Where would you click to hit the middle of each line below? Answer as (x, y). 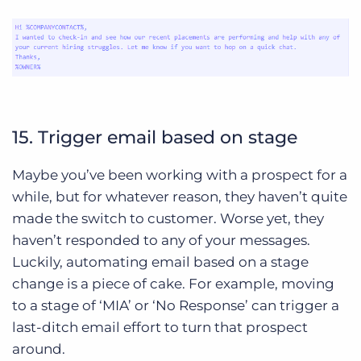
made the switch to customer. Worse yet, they (168, 218)
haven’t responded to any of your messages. (161, 240)
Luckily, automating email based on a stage (160, 261)
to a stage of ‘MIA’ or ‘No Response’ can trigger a (176, 305)
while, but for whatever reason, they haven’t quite (180, 196)
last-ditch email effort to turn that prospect (160, 327)
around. (39, 349)
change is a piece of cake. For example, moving (173, 283)
